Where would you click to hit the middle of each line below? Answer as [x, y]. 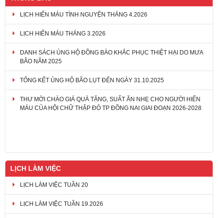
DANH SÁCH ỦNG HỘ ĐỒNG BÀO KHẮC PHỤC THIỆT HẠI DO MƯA [111, 51]
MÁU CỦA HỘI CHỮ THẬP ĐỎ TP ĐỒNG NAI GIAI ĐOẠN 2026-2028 [111, 106]
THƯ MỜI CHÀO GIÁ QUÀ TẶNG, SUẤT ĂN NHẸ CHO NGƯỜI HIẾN [110, 98]
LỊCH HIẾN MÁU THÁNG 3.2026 [63, 32]
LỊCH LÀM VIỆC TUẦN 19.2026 [62, 202]
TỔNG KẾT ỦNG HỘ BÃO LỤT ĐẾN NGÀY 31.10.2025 [92, 79]
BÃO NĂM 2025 [41, 60]
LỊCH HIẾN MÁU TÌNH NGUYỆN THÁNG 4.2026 [84, 13]
